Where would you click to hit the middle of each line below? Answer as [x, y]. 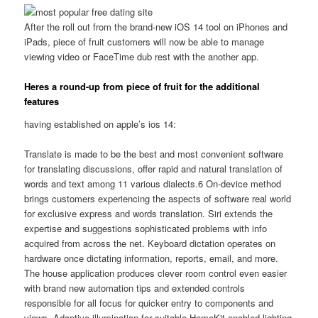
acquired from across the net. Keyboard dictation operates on [150, 243]
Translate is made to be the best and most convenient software [154, 153]
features [42, 101]
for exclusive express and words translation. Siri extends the [149, 213]
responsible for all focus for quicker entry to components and [149, 302]
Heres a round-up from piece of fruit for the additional [142, 86]
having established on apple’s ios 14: [100, 124]
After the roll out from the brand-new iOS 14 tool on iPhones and [156, 26]
